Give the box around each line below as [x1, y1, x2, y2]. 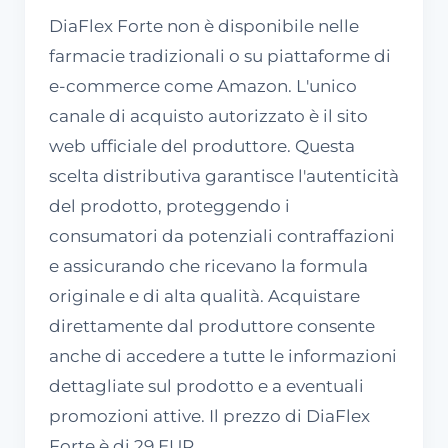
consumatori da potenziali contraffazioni [49, 225, 395, 246]
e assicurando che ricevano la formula [49, 255, 368, 276]
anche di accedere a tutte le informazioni [49, 345, 397, 366]
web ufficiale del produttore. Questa [49, 135, 355, 156]
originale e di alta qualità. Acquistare [49, 285, 360, 306]
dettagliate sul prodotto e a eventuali [49, 375, 364, 396]
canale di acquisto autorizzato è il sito [49, 105, 368, 126]
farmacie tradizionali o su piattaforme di [49, 45, 391, 66]
